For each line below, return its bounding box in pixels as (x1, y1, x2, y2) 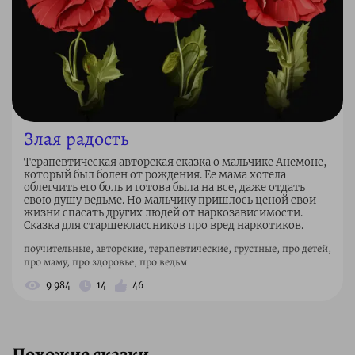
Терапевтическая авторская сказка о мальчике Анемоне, (24, 155, 326, 170)
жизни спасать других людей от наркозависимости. (24, 206, 303, 220)
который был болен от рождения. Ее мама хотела (24, 168, 286, 182)
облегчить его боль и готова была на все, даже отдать (24, 181, 305, 195)
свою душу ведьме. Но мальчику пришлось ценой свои (24, 193, 316, 208)
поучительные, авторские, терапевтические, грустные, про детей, (24, 241, 331, 257)
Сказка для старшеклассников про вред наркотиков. (24, 219, 303, 233)
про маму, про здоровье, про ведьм (24, 254, 187, 270)
